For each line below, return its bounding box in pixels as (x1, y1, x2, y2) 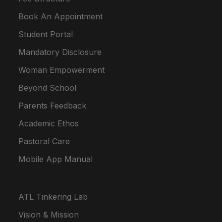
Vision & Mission (18, 210, 79, 220)
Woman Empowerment (18, 65, 105, 75)
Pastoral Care (18, 136, 70, 146)
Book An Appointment (18, 11, 103, 21)
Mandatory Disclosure (18, 47, 102, 57)
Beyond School (18, 83, 77, 93)
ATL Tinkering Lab (18, 192, 88, 202)
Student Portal (18, 29, 73, 39)
